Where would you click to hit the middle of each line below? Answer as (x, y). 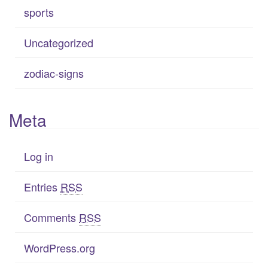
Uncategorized (59, 42)
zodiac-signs (54, 73)
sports (39, 12)
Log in (39, 156)
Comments (51, 217)
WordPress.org (60, 247)
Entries (42, 186)
